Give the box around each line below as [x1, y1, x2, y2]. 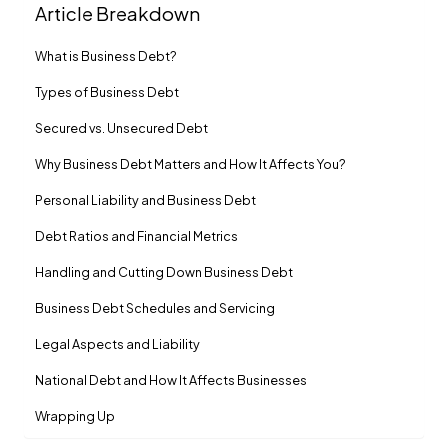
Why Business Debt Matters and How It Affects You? [34, 156, 346, 173]
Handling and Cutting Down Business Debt [34, 264, 293, 281]
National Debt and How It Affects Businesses [34, 372, 307, 389]
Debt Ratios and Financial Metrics [34, 228, 238, 245]
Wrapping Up [34, 408, 115, 425]
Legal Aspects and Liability [34, 336, 200, 353]
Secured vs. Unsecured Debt [34, 120, 208, 137]
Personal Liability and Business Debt [34, 192, 256, 209]
